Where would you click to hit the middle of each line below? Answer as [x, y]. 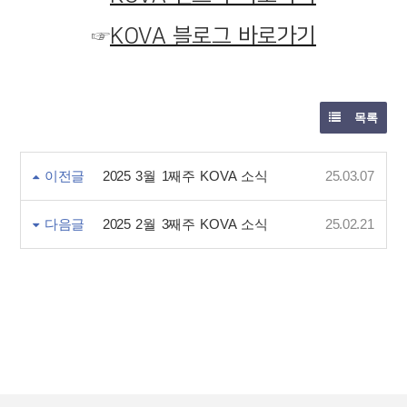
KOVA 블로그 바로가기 [213, 37]
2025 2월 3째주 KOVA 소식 [185, 225]
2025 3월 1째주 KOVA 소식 [185, 177]
